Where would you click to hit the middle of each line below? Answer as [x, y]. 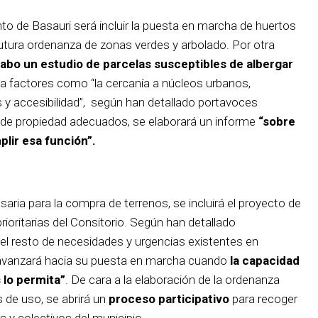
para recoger [263, 298]
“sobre [277, 121]
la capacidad [265, 260]
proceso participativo [168, 298]
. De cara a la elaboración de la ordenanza [172, 279]
